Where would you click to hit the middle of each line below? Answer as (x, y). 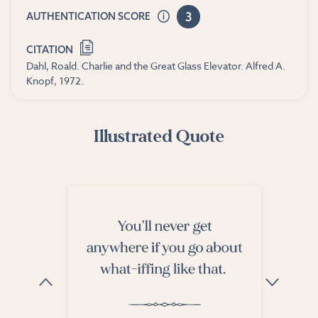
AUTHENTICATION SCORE (89, 17)
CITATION (49, 49)
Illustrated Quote (159, 137)
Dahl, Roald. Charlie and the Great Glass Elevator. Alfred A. (155, 66)
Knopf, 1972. (55, 81)
